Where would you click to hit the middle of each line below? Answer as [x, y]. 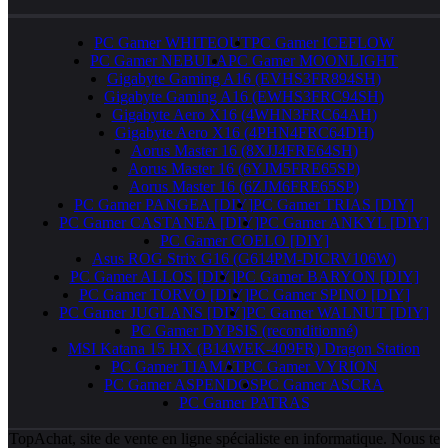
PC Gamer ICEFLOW [322, 42]
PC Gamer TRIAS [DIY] [333, 204]
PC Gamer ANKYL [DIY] [344, 222]
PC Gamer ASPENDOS [181, 384]
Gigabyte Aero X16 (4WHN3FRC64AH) [244, 114]
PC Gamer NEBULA [159, 60]
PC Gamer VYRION [310, 366]
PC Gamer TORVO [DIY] [163, 294]
